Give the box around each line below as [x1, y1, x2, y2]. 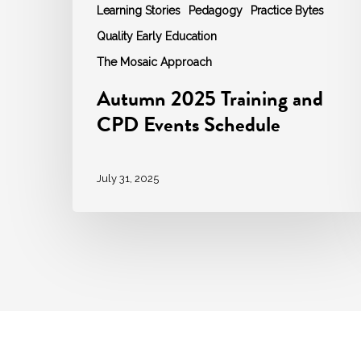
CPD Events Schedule [97, 109, 280, 141]
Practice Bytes [251, 4, 324, 18]
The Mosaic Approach [97, 56, 212, 69]
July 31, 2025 [97, 172, 159, 185]
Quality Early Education [97, 30, 217, 44]
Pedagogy [189, 4, 243, 18]
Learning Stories [97, 4, 180, 18]
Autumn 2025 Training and [97, 83, 323, 115]
